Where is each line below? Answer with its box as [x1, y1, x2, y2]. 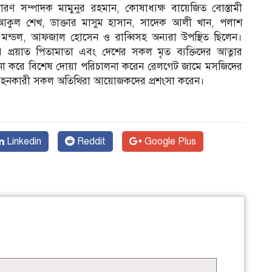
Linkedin [4, 135, 41, 148]
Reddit [75, 135, 106, 148]
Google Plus [142, 135, 196, 148]
